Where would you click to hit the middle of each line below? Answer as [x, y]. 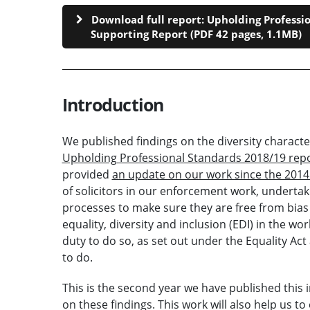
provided [87, 174]
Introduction [113, 104]
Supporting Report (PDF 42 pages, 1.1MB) [196, 34]
